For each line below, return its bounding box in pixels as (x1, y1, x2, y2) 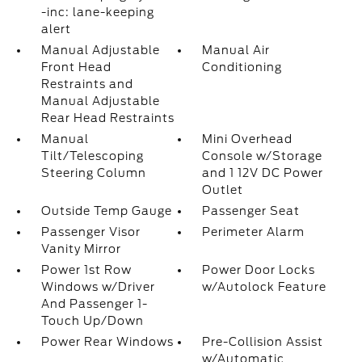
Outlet (202, 183, 244, 196)
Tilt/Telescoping (40, 149, 144, 162)
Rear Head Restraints (40, 112, 175, 124)
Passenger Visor (40, 225, 141, 238)
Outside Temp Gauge (40, 204, 172, 217)
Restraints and (40, 78, 133, 90)
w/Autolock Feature (202, 280, 327, 293)
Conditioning (202, 61, 283, 74)
